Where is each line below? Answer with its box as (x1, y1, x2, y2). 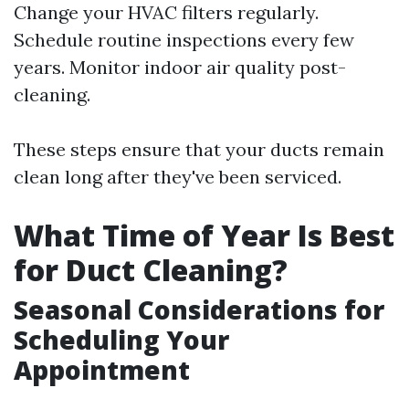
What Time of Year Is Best (14, 215, 394, 256)
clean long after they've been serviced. (14, 165, 341, 189)
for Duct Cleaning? (14, 250, 288, 290)
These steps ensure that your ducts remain (14, 138, 384, 162)
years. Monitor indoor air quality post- (14, 56, 346, 79)
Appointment (14, 352, 190, 388)
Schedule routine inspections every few (14, 28, 354, 52)
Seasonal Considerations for (14, 292, 384, 328)
